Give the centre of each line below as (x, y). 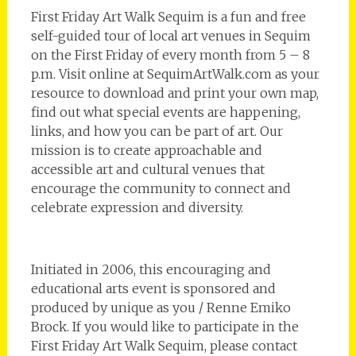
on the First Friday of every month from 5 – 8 (170, 55)
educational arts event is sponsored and (153, 289)
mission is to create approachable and (146, 151)
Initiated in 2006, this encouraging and (151, 270)
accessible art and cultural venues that (147, 170)
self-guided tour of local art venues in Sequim (170, 36)
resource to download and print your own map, (174, 93)
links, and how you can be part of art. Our (157, 132)
